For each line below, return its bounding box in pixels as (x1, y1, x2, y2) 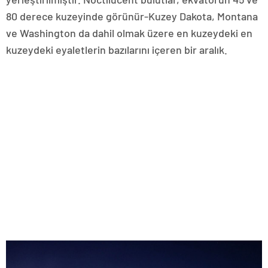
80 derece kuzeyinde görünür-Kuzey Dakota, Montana (6, 9, 258, 23)
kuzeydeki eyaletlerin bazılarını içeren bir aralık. (6, 42, 227, 56)
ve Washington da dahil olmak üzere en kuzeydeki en (6, 26, 252, 39)
